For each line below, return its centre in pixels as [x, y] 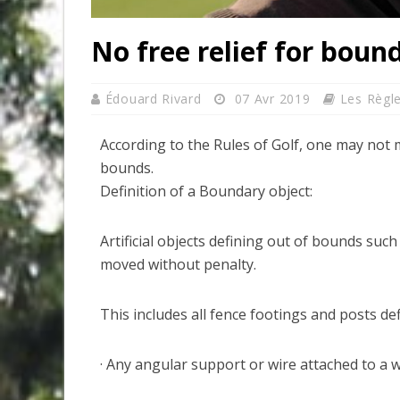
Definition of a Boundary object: [206, 191]
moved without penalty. [178, 264]
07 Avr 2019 [272, 98]
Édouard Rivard [155, 98]
